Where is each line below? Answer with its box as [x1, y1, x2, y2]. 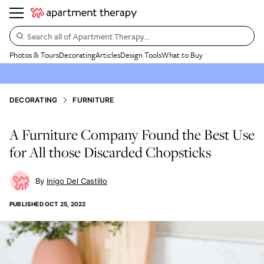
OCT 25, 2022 [45, 200, 86, 207]
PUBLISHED [9, 200, 44, 207]
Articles [95, 49, 120, 61]
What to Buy [161, 49, 203, 61]
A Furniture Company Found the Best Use [9, 125, 255, 144]
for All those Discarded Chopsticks [9, 143, 211, 161]
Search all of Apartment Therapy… [27, 29, 150, 42]
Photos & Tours [9, 49, 59, 61]
